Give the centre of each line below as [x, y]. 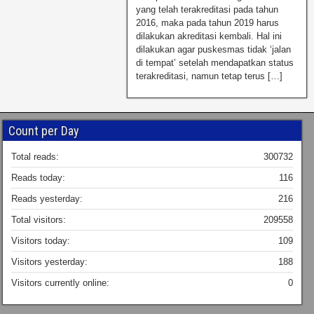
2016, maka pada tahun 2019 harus [208, 22]
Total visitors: [38, 219]
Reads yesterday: [47, 198]
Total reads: [35, 156]
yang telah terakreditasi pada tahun [207, 9]
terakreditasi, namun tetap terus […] [210, 76]
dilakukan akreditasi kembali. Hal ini [209, 36]
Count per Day [43, 130]
